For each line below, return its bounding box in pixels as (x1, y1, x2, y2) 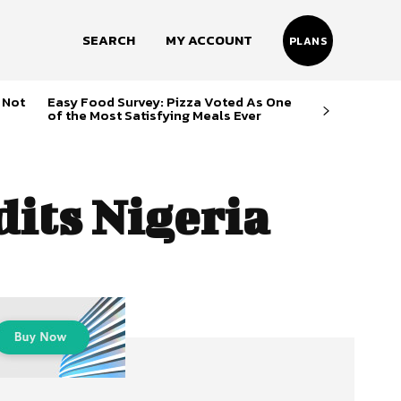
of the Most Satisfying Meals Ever (47, 105, 261, 125)
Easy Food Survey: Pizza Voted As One (47, 91, 292, 112)
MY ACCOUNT (165, 30, 252, 50)
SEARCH (81, 30, 135, 50)
